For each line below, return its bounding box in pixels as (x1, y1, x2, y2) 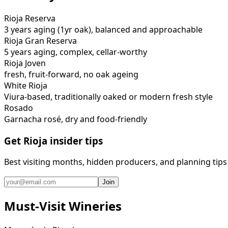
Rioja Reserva (4, 12, 55, 24)
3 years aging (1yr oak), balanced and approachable (4, 23, 203, 35)
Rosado (4, 102, 33, 113)
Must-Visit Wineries (4, 197, 122, 215)
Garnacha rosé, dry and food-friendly (4, 113, 147, 125)
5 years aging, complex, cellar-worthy (4, 46, 147, 58)
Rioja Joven (4, 57, 46, 69)
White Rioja (4, 79, 47, 91)
